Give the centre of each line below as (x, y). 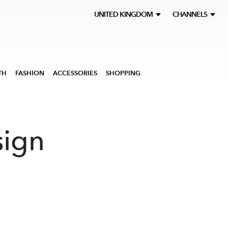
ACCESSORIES (75, 73)
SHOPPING (123, 73)
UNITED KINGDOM (125, 15)
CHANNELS (191, 15)
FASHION (30, 73)
